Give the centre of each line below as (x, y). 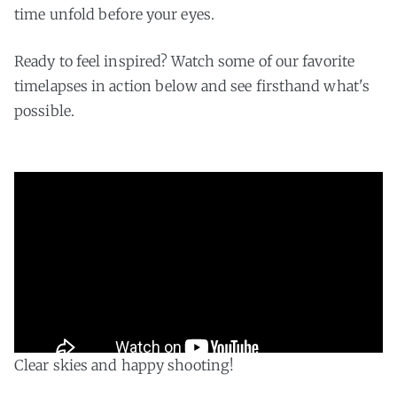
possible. (44, 110)
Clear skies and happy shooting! (125, 365)
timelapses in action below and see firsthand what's (192, 86)
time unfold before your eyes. (114, 14)
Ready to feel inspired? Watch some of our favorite (185, 61)
